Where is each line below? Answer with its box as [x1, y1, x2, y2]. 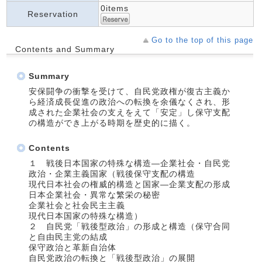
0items [101, 3, 129, 13]
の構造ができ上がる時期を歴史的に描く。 [29, 118, 195, 127]
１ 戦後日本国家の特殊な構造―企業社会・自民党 [29, 158, 230, 168]
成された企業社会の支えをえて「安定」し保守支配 [29, 107, 230, 117]
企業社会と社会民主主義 [29, 200, 125, 210]
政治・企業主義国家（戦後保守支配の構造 [29, 168, 195, 178]
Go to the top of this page [151, 35, 253, 44]
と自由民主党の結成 [29, 232, 108, 242]
